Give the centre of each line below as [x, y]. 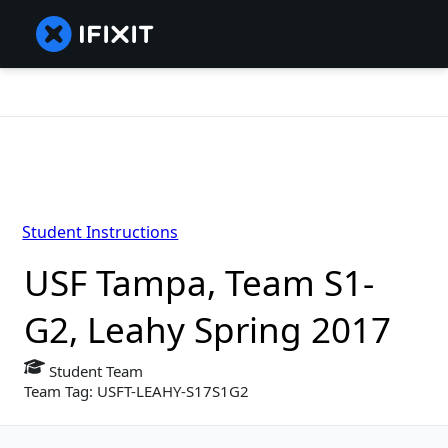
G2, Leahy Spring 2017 [207, 330]
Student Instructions [100, 232]
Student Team [94, 371]
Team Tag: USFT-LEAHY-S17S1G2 [136, 391]
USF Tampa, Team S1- [199, 283]
